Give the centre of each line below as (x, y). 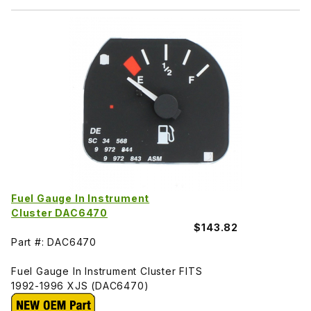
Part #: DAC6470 (54, 242)
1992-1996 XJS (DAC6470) (80, 286)
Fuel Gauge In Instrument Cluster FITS (107, 271)
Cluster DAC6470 (60, 213)
